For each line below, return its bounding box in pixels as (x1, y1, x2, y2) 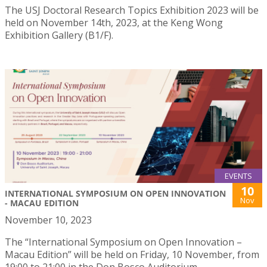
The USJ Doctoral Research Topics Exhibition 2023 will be (5, 4, 259, 17)
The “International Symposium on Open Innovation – (5, 235, 242, 249)
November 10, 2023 (5, 213, 92, 226)
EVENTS (225, 170, 252, 181)
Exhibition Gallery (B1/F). (5, 29, 113, 42)
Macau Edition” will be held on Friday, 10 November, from (5, 247, 259, 261)
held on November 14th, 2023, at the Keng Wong (5, 16, 223, 30)
